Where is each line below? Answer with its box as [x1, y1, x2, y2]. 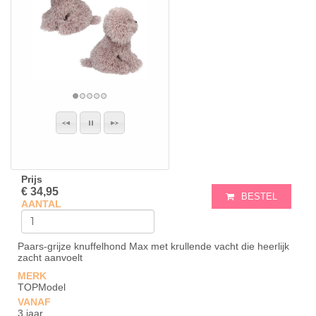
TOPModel [18, 281, 66, 293]
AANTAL [21, 198, 61, 209]
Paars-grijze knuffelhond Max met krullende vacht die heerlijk [18, 241, 289, 252]
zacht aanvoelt [18, 252, 83, 263]
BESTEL [241, 191, 277, 202]
